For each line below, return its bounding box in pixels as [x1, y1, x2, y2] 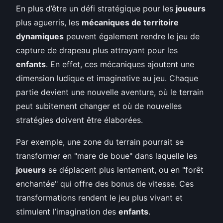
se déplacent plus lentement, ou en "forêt [46, 164, 204, 175]
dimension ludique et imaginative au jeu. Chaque [16, 73, 198, 83]
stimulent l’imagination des [16, 206, 118, 217]
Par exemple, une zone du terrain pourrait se [16, 136, 184, 147]
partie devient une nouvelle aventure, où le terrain [16, 87, 204, 97]
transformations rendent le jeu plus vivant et [16, 192, 183, 203]
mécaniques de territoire [82, 17, 179, 27]
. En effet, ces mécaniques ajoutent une [46, 59, 194, 69]
